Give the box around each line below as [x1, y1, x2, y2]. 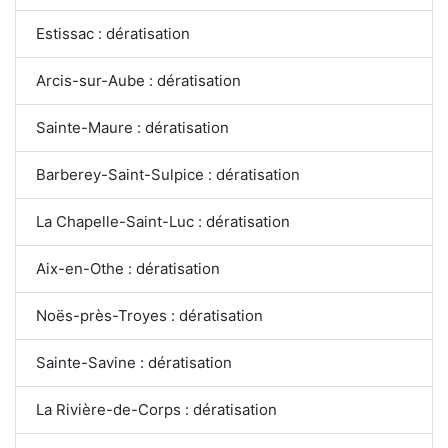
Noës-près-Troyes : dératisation [36, 305, 264, 325]
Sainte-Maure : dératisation [36, 117, 229, 137]
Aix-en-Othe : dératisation [36, 258, 220, 278]
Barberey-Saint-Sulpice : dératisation [36, 164, 300, 184]
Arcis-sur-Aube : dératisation [36, 70, 241, 90]
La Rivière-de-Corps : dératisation [36, 399, 277, 419]
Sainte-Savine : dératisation [36, 352, 232, 372]
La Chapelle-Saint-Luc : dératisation [36, 211, 290, 231]
